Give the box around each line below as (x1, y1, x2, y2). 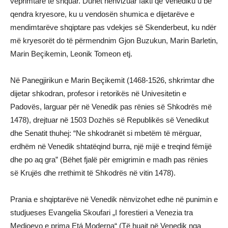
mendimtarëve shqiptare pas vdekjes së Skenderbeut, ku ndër (10, 22, 216, 32)
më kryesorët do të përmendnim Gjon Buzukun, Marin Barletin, (10, 36, 218, 45)
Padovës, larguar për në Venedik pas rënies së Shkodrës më (10, 102, 212, 111)
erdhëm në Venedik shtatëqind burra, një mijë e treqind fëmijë (10, 141, 212, 151)
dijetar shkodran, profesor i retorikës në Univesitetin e (10, 89, 186, 98)
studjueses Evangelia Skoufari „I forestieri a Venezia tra (10, 208, 193, 217)
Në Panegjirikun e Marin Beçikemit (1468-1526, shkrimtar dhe (10, 75, 214, 84)
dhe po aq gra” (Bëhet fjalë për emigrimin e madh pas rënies (10, 155, 208, 164)
